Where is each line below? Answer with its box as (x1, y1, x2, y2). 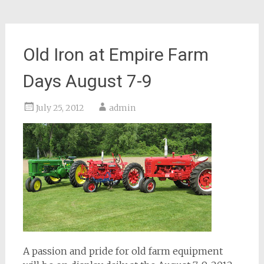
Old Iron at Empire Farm (22, 44, 209, 65)
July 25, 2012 (35, 103, 84, 113)
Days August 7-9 (22, 71, 152, 91)
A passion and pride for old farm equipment (22, 245, 223, 257)
